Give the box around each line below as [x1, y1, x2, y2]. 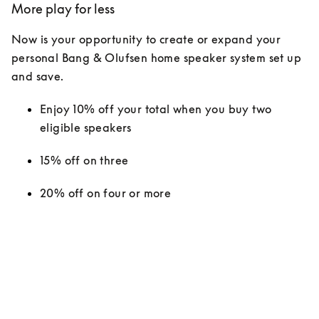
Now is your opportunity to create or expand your [11, 32, 281, 46]
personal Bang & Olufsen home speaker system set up [11, 51, 301, 65]
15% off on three [40, 153, 129, 167]
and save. [11, 69, 64, 83]
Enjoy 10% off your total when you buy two [40, 102, 272, 116]
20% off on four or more [40, 186, 174, 200]
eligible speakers [40, 120, 132, 135]
